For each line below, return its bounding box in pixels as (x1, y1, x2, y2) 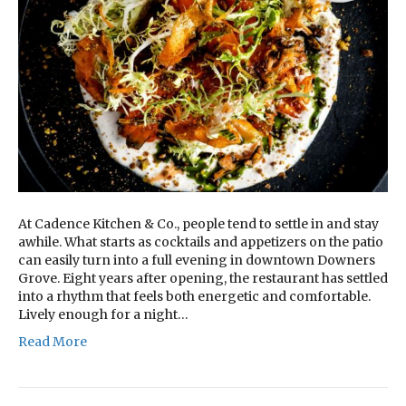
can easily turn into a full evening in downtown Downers (18, 252, 375, 269)
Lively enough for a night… (18, 306, 188, 324)
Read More (18, 333, 87, 351)
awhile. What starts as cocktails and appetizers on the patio (18, 234, 383, 251)
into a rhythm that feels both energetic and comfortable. (18, 288, 371, 305)
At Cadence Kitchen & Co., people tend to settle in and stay (18, 216, 379, 233)
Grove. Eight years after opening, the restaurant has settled (18, 270, 388, 287)
